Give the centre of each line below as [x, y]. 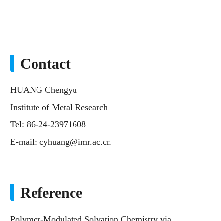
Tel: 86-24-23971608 [48, 124]
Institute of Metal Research [59, 107]
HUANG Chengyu [44, 90]
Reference [51, 193]
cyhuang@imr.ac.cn [75, 142]
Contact [45, 63]
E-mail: [25, 142]
